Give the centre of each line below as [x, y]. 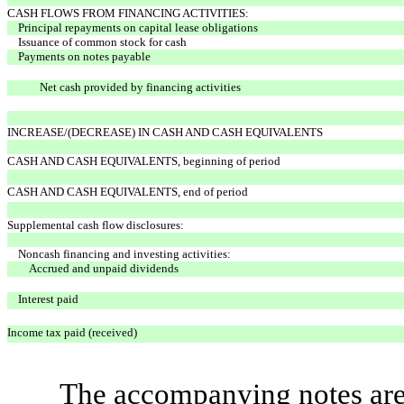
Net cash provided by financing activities [140, 87]
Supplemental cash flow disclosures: [96, 225]
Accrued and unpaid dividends [104, 268]
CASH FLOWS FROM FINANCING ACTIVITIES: [128, 13]
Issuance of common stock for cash [102, 41]
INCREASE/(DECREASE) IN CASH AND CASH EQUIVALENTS [165, 132]
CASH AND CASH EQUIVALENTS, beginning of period [144, 161]
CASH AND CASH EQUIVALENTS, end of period [128, 191]
